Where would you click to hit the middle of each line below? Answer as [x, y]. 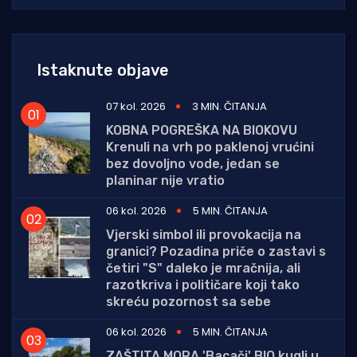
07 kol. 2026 [136, 106]
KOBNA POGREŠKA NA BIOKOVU [202, 130]
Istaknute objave [103, 70]
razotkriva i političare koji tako [203, 285]
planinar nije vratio [165, 180]
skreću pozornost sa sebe [188, 302]
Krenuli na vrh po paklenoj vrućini [210, 147]
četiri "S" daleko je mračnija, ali [203, 268]
